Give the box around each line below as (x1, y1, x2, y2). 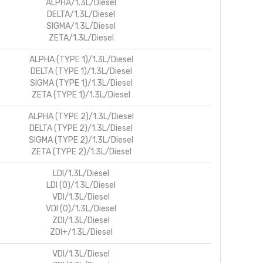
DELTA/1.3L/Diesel (47, 9, 115, 19)
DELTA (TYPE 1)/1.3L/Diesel (30, 66, 132, 76)
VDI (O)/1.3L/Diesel (46, 203, 116, 214)
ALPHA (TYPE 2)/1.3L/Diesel (28, 111, 134, 122)
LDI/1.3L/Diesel (53, 168, 109, 178)
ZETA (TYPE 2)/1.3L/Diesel (31, 146, 131, 157)
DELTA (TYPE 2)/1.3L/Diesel (29, 123, 133, 133)
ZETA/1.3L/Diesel (48, 32, 114, 43)
